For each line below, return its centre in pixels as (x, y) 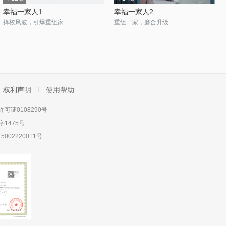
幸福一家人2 (134, 12)
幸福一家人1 (23, 12)
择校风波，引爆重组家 (33, 22)
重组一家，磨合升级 (141, 22)
